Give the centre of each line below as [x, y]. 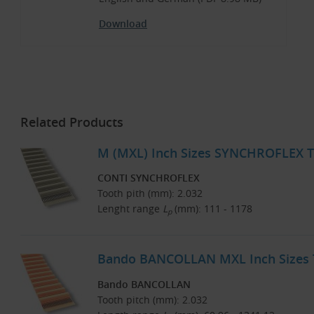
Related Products [72, 122]
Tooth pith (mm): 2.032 [150, 193]
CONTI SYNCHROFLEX [149, 178]
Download [123, 23]
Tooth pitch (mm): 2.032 [152, 299]
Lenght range [130, 209]
